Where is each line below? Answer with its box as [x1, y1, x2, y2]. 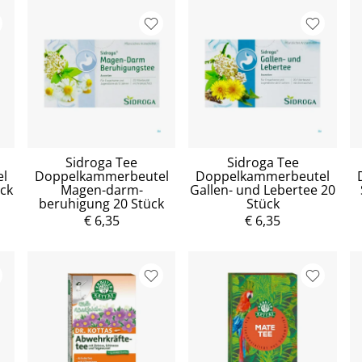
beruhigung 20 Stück [39, 194, 165, 213]
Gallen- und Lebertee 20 [190, 180, 336, 199]
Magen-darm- [60, 180, 143, 199]
